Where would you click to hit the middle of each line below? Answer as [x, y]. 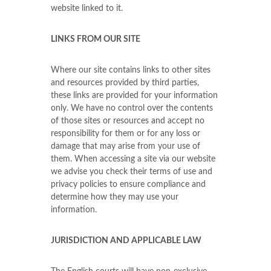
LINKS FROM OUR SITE [96, 39]
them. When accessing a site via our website [133, 159]
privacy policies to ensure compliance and [128, 184]
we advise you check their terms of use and [132, 172]
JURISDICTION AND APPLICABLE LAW [126, 241]
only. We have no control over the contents [132, 108]
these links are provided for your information [134, 96]
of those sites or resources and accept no [128, 121]
